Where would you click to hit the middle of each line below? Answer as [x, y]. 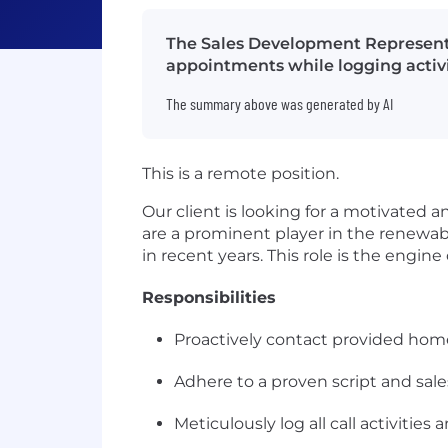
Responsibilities [209, 297]
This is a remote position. [240, 173]
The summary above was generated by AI [279, 103]
